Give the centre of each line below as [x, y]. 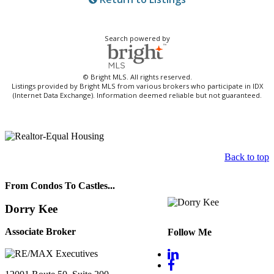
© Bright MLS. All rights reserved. [137, 77]
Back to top [247, 157]
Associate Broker [40, 232]
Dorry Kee [31, 209]
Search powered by [137, 38]
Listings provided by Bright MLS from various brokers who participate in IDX [137, 86]
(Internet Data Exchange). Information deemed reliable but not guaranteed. [137, 95]
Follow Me [190, 232]
